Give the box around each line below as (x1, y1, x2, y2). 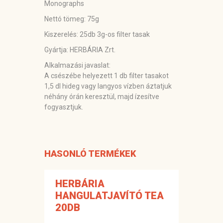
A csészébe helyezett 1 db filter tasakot (44, 72, 169, 80)
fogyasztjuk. (44, 103, 83, 111)
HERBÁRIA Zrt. (70, 46, 115, 54)
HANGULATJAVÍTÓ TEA (55, 190, 164, 202)
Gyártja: (44, 46, 70, 54)
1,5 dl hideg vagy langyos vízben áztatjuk (44, 82, 172, 91)
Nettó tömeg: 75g (44, 15, 99, 23)
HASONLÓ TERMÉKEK (44, 148, 136, 159)
